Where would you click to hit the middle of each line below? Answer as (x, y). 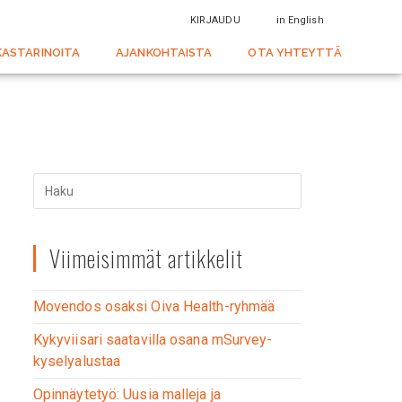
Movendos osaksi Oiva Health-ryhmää (154, 306)
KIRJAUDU (215, 20)
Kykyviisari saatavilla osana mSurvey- (153, 340)
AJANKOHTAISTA (164, 52)
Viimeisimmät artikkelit (146, 258)
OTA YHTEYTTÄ (295, 52)
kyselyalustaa (77, 361)
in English (300, 20)
